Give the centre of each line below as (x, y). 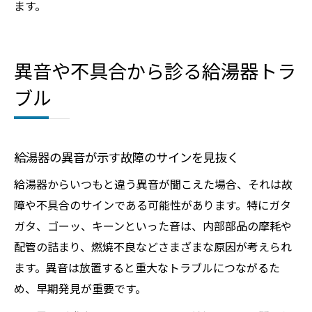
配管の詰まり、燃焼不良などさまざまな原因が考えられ (153, 247)
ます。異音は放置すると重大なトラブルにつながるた (147, 267)
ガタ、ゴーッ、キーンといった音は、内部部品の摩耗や (153, 226)
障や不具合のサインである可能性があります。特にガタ (153, 205)
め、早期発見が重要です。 (80, 288)
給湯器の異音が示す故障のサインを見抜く (126, 157)
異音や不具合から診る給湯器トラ (155, 71)
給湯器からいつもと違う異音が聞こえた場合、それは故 (153, 184)
